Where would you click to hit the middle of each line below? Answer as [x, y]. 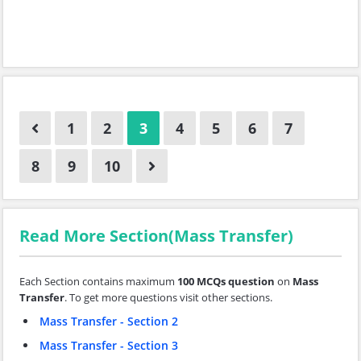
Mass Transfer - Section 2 [109, 321]
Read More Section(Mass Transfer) [156, 236]
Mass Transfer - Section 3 [109, 345]
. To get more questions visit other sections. [168, 297]
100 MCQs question [226, 281]
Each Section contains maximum [98, 281]
